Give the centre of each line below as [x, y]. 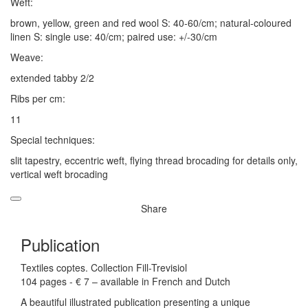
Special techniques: [53, 139]
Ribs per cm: [38, 98]
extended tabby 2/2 [52, 77]
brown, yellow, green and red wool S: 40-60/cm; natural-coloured [151, 22]
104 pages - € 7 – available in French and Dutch [125, 281]
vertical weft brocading [59, 174]
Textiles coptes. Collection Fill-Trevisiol [104, 267]
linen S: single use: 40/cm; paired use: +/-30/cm [114, 36]
